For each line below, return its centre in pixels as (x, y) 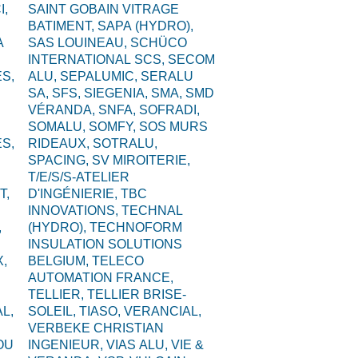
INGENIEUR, (68, 345)
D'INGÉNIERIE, (75, 194)
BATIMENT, (63, 26)
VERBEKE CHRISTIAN (96, 328)
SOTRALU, (125, 143)
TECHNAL (153, 211)
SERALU (167, 76)
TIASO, (102, 311)
